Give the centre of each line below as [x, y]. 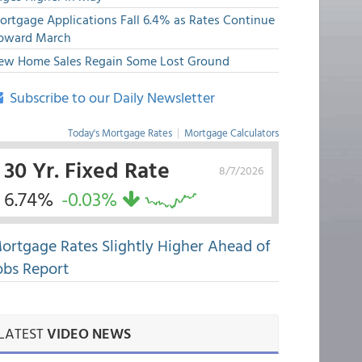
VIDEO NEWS [88, 333]
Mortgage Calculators [231, 133]
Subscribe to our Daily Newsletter [109, 97]
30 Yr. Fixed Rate [86, 169]
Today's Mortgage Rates [120, 133]
